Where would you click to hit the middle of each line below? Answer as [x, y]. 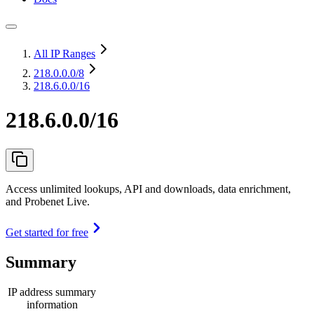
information [52, 304]
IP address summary [52, 292]
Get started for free [47, 232]
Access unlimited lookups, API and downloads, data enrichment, [148, 189]
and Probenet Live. [48, 201]
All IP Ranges [64, 54]
